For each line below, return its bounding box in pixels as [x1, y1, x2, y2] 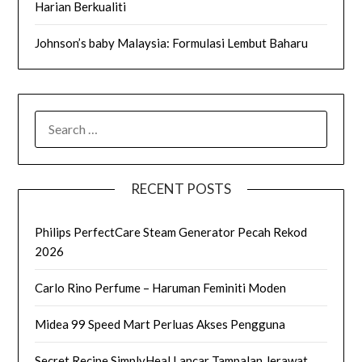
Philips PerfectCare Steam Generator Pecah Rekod [35, 225, 308, 240]
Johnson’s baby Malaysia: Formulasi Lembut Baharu [35, 36, 309, 51]
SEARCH [34, 112, 82, 128]
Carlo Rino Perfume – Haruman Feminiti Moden [35, 280, 287, 296]
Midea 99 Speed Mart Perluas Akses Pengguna [35, 317, 286, 332]
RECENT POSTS [131, 180, 231, 198]
